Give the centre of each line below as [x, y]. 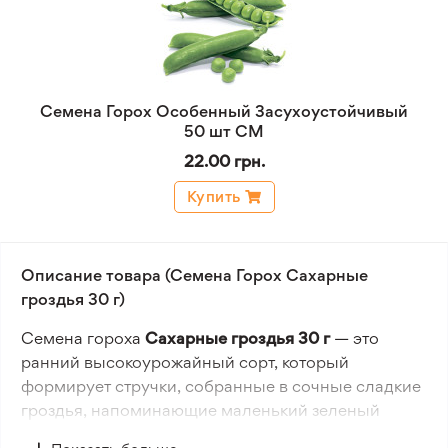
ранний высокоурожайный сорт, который [185, 362]
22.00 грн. [224, 161]
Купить [213, 196]
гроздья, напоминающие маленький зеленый [200, 410]
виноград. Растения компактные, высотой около [212, 434]
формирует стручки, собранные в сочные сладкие [221, 386]
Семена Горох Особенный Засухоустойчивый [224, 111]
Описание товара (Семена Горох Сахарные [194, 275]
